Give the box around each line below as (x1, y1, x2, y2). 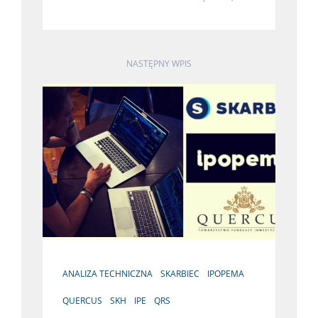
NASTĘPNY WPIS (126, 57, 192, 70)
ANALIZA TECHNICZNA (62, 268, 153, 280)
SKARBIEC (160, 268, 199, 280)
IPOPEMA (207, 268, 244, 280)
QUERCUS (62, 295, 102, 307)
